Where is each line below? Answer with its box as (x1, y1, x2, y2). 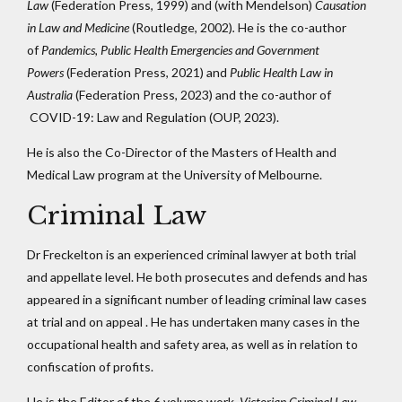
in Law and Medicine (27, 20, 129, 36)
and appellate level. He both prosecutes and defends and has (27, 269, 368, 285)
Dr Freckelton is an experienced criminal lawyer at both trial (27, 247, 356, 263)
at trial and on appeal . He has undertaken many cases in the (27, 314, 360, 330)
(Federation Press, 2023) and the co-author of (73, 87, 331, 103)
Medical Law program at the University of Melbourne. (27, 167, 322, 183)
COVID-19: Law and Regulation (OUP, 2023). (27, 109, 279, 126)
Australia (27, 87, 73, 103)
